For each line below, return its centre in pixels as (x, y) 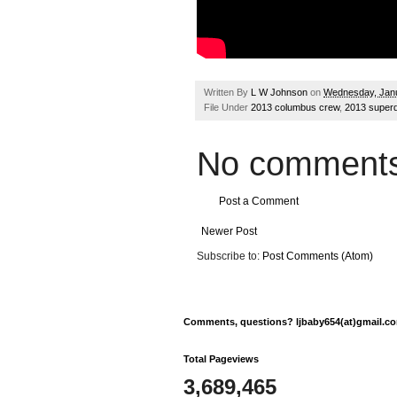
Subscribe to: (230, 257)
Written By (227, 92)
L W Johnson (279, 92)
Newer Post (229, 232)
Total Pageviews (221, 359)
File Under (227, 107)
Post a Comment (259, 202)
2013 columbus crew (295, 107)
